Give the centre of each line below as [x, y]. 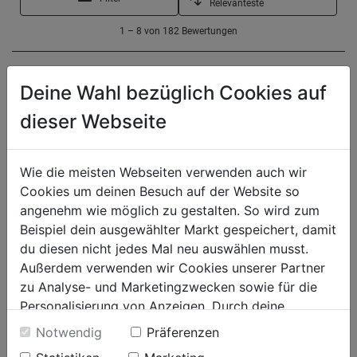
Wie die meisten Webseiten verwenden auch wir [163, 172]
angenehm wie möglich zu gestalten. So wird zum [170, 210]
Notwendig [69, 332]
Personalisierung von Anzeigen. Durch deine [152, 306]
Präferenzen [183, 332]
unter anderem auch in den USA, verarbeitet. [154, 344]
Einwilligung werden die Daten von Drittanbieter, [166, 325]
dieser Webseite [93, 121]
